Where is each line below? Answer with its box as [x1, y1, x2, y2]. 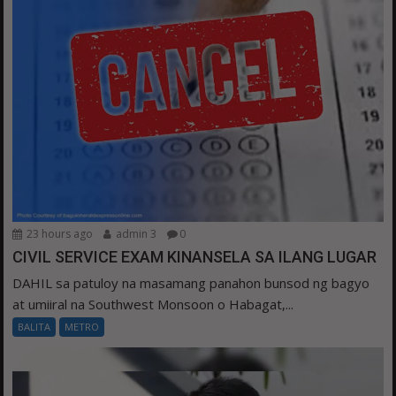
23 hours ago [24, 225, 94, 241]
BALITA [18, 319, 51, 333]
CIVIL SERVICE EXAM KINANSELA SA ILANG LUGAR [12, 247, 377, 266]
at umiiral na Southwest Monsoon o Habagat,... [12, 294, 294, 313]
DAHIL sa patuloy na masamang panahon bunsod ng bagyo [12, 273, 370, 292]
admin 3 [113, 225, 157, 241]
